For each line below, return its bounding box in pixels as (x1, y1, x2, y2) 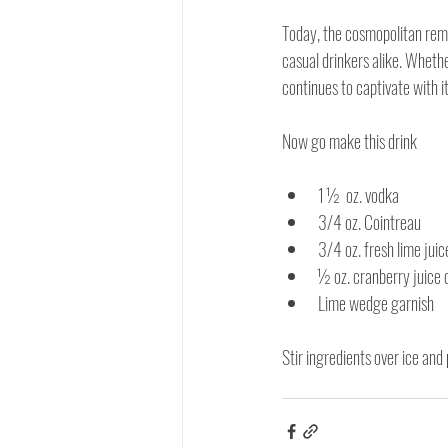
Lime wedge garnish (318, 289, 434, 316)
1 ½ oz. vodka (318, 181, 399, 208)
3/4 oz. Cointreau (318, 208, 421, 235)
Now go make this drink (282, 127, 417, 154)
